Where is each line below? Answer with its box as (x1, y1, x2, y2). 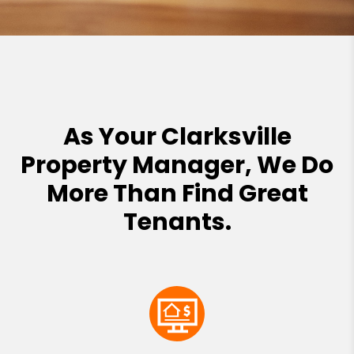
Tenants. (122, 205, 232, 239)
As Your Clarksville (62, 119, 292, 153)
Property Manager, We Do (21, 148, 333, 182)
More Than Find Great (46, 176, 308, 210)
